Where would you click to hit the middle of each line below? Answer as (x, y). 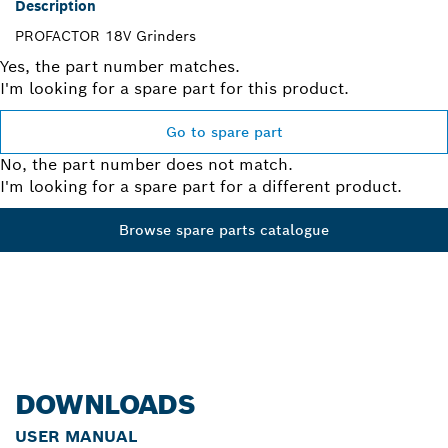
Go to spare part (224, 132)
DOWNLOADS (105, 405)
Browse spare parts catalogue (224, 230)
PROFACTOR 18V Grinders (105, 36)
